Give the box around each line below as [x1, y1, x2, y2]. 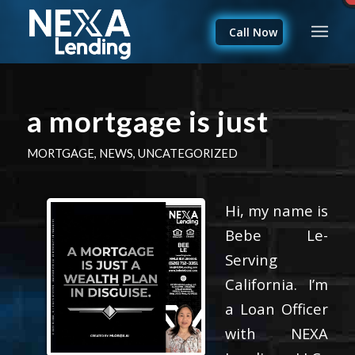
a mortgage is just [26, 104, 269, 139]
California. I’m [224, 273, 329, 294]
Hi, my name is [224, 200, 329, 220]
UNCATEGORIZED [137, 146, 238, 160]
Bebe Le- [224, 224, 329, 245]
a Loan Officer [224, 298, 329, 319]
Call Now [229, 25, 278, 40]
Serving [224, 249, 277, 269]
